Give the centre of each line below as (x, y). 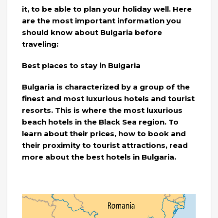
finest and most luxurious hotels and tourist (108, 98)
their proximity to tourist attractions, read (105, 145)
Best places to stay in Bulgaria (81, 65)
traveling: (40, 44)
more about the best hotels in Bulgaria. (99, 157)
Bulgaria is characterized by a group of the (106, 87)
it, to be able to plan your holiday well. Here (107, 9)
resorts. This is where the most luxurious (102, 110)
